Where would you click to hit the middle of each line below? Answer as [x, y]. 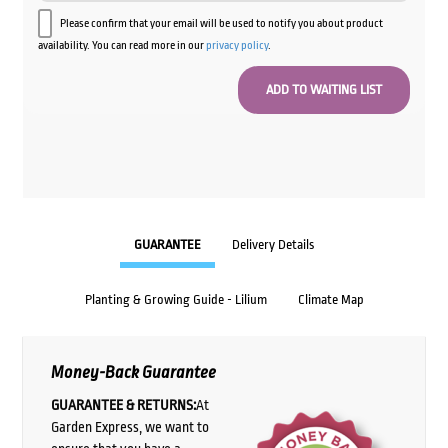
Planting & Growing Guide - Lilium [175, 299]
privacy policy [236, 46]
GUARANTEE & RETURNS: [123, 405]
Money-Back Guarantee [133, 372]
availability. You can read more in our [121, 46]
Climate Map [330, 299]
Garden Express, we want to [129, 427]
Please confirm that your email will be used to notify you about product [221, 24]
